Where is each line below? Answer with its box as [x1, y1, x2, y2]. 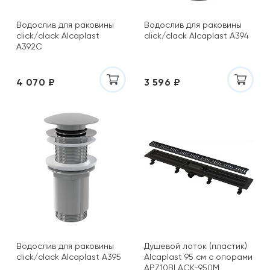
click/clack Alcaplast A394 [144, 31, 249, 40]
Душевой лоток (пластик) [144, 241, 247, 251]
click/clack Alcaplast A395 [16, 252, 121, 262]
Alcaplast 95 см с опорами [144, 252, 253, 262]
